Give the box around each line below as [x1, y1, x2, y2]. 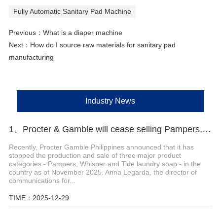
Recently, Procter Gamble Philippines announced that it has [8, 143, 194, 151]
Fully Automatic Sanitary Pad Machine [13, 7, 131, 16]
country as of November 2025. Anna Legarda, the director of [8, 168, 197, 176]
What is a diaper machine [42, 29, 122, 37]
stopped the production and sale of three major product [8, 151, 181, 159]
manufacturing [8, 53, 54, 62]
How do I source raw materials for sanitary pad [30, 41, 176, 49]
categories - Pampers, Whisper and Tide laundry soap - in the [8, 159, 201, 168]
